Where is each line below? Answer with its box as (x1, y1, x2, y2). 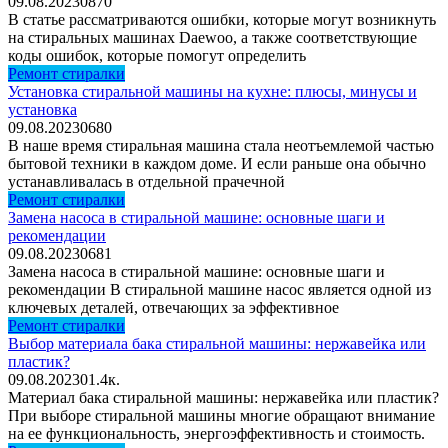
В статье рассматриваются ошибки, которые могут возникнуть (8, 10, 436, 28)
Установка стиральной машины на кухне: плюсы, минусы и (8, 82, 417, 100)
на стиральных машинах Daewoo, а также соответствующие (8, 28, 417, 46)
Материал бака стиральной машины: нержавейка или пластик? (8, 388, 439, 406)
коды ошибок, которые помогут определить (8, 46, 306, 64)
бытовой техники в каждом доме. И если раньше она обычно (8, 154, 426, 172)
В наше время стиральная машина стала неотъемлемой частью (8, 136, 434, 154)
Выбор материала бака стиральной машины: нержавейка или (8, 334, 426, 352)
